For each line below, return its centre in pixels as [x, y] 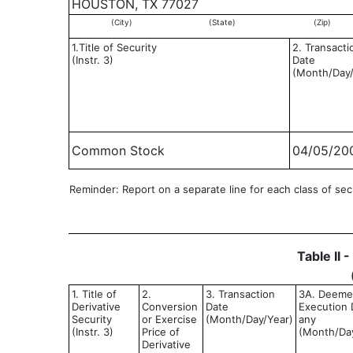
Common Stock [118, 150]
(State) [222, 22]
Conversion [170, 307]
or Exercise [169, 319]
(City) [122, 22]
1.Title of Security [114, 47]
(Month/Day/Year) [249, 319]
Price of [161, 332]
